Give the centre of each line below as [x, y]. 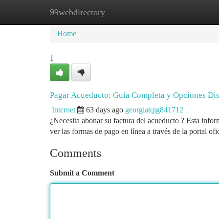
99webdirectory [77, 12]
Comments [76, 153]
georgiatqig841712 [154, 110]
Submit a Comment [82, 173]
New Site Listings [126, 12]
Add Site [182, 12]
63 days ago [105, 110]
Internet [64, 110]
